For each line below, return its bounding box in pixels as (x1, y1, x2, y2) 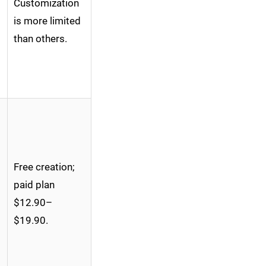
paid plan (14, 179, 55, 191)
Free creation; (14, 161, 75, 173)
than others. (14, 33, 67, 45)
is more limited (14, 15, 81, 27)
